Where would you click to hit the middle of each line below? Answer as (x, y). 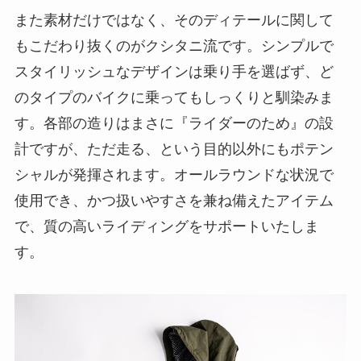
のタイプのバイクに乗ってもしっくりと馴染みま (174, 98)
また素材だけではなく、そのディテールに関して (174, 21)
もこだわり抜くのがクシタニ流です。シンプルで (174, 46)
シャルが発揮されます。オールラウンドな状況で (174, 175)
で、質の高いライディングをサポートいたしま (166, 227)
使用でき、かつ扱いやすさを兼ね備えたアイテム (174, 201)
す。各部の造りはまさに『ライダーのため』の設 (174, 124)
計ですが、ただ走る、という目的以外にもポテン (174, 149)
